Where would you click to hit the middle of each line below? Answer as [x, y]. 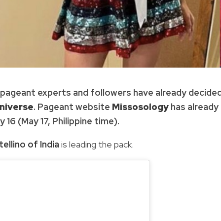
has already [194, 107]
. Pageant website [73, 107]
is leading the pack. [96, 144]
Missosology [140, 107]
